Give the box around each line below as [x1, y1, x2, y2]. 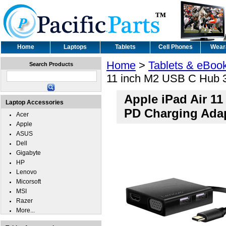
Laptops [64, 43, 87, 50]
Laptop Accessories [6, 99, 64, 106]
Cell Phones [158, 43, 193, 50]
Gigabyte [16, 149, 41, 156]
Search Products [29, 61, 73, 67]
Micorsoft [16, 178, 41, 185]
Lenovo [16, 168, 37, 176]
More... [16, 207, 35, 214]
